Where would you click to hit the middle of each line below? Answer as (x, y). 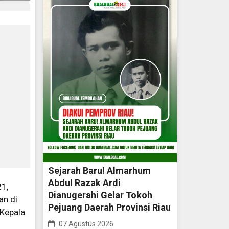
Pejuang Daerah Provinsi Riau (109, 208)
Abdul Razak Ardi (84, 183)
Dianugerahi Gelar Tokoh (100, 195)
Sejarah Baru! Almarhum (99, 171)
